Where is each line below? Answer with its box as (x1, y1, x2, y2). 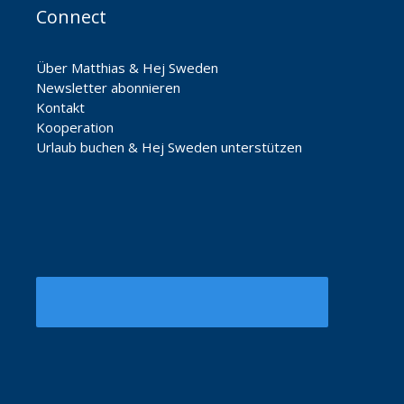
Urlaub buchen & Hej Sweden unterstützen (36, 137, 302, 156)
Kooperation (36, 117, 114, 136)
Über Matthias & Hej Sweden (36, 58, 218, 77)
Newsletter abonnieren (36, 78, 180, 96)
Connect (36, 4, 106, 29)
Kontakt (36, 97, 85, 116)
